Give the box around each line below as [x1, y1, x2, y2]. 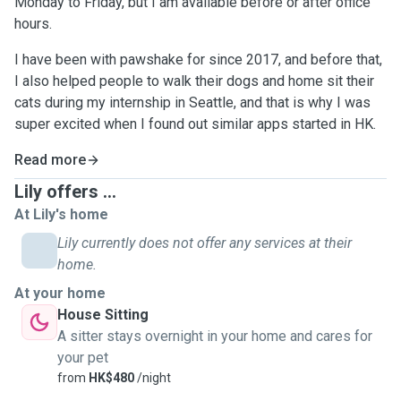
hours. [14, 15, 52, 32]
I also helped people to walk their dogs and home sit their [14, 73, 374, 90]
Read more [14, 151, 86, 168]
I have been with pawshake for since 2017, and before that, [14, 51, 382, 68]
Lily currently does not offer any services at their [57, 235, 352, 252]
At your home [14, 285, 106, 302]
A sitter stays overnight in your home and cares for [57, 328, 372, 345]
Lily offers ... [14, 181, 116, 202]
